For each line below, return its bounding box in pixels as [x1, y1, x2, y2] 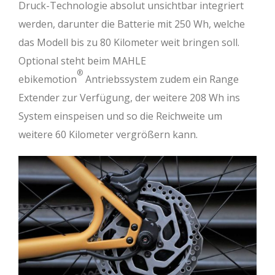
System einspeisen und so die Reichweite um [18, 109, 222, 123]
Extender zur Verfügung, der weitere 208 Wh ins [18, 91, 240, 105]
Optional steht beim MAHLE [18, 54, 146, 68]
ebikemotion [18, 72, 77, 87]
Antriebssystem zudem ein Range [83, 72, 239, 87]
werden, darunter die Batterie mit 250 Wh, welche [18, 17, 245, 31]
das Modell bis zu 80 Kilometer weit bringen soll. [18, 36, 239, 50]
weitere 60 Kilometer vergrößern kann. [18, 128, 198, 142]
